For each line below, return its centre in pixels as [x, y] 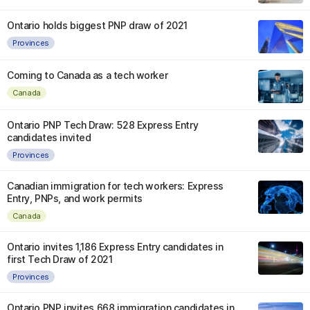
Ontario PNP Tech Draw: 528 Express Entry [103, 125]
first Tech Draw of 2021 [60, 259]
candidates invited [49, 137]
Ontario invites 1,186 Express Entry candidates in [115, 247]
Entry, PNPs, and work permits [75, 198]
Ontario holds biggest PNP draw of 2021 [98, 25]
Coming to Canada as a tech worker [88, 75]
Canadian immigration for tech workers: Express [115, 186]
